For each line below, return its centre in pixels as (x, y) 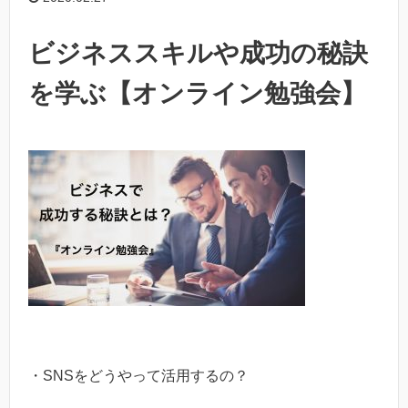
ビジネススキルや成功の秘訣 (198, 54)
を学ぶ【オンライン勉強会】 (197, 94)
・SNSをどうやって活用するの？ (138, 376)
